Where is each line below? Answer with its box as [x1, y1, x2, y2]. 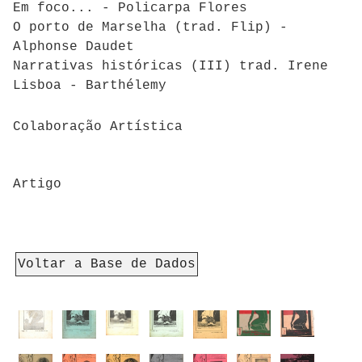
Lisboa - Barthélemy [13, 78, 166, 94]
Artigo [13, 177, 61, 192]
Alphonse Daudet [13, 40, 134, 55]
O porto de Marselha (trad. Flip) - [13, 20, 288, 36]
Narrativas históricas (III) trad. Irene [13, 59, 328, 74]
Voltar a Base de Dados [18, 256, 196, 271]
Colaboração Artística [13, 119, 183, 134]
